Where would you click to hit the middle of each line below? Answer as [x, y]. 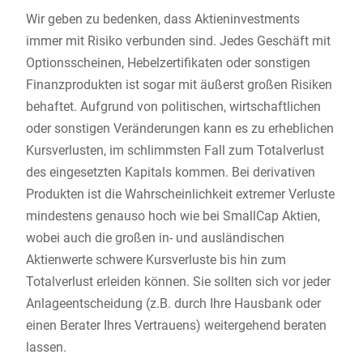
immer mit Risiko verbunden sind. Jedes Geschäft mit [178, 41]
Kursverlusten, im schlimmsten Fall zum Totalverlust [175, 151]
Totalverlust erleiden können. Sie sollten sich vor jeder [178, 282]
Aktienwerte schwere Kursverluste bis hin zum [156, 260]
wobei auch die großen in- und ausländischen [155, 238]
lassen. [46, 348]
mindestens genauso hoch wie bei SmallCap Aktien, [173, 216]
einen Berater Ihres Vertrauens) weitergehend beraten [176, 326]
